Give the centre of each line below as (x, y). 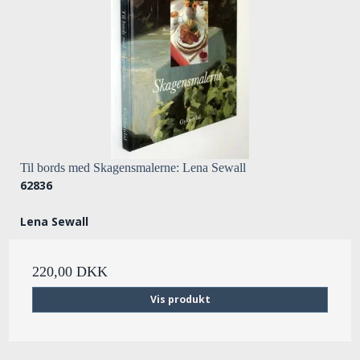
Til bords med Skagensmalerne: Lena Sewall (133, 167)
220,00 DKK (70, 271)
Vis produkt (180, 299)
